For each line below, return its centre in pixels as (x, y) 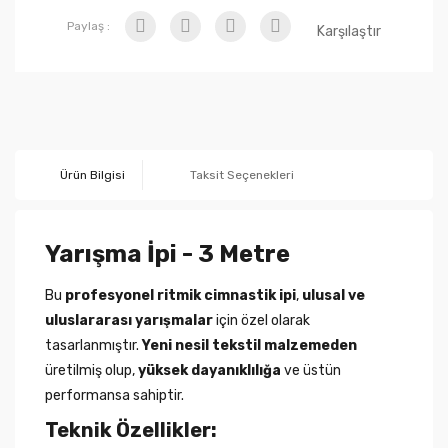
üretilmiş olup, (91, 370)
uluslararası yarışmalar (129, 320)
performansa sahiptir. (114, 395)
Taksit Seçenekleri (242, 174)
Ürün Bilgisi (92, 174)
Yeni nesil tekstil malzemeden (249, 345)
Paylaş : (88, 25)
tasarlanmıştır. (93, 345)
